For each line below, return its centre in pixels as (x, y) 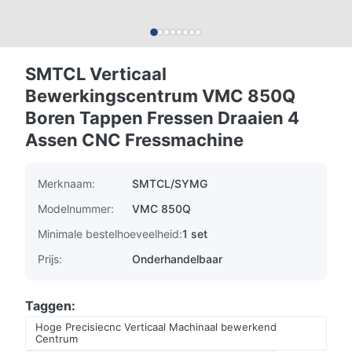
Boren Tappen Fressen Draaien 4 (162, 118)
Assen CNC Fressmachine (134, 140)
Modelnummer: (76, 209)
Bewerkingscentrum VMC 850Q (160, 96)
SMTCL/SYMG (170, 183)
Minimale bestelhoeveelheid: (110, 234)
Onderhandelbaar (177, 259)
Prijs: (50, 259)
